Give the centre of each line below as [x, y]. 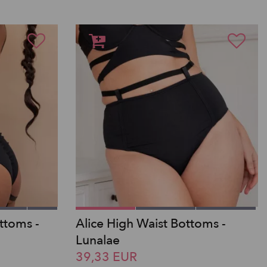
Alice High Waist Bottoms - [151, 223]
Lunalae [98, 240]
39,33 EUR [106, 257]
